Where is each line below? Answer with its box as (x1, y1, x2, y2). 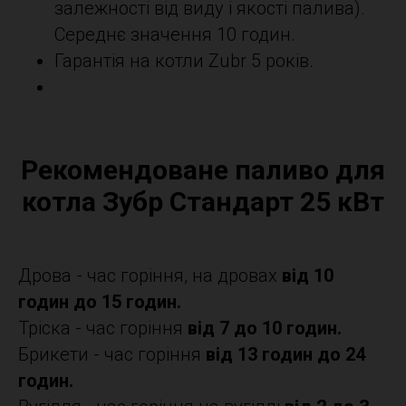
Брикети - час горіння (18, 343, 206, 365)
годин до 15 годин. (18, 291, 181, 313)
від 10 (282, 265, 333, 286)
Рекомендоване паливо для (21, 154, 385, 186)
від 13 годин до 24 (206, 343, 365, 365)
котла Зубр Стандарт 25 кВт (22, 186, 384, 217)
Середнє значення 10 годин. (54, 24, 295, 45)
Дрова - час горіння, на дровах (18, 265, 282, 286)
